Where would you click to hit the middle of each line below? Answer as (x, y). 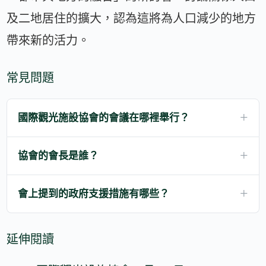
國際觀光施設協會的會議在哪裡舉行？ (104, 118)
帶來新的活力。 (48, 40)
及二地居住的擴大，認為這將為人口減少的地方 (132, 18)
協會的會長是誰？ (58, 156)
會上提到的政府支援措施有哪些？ (94, 194)
